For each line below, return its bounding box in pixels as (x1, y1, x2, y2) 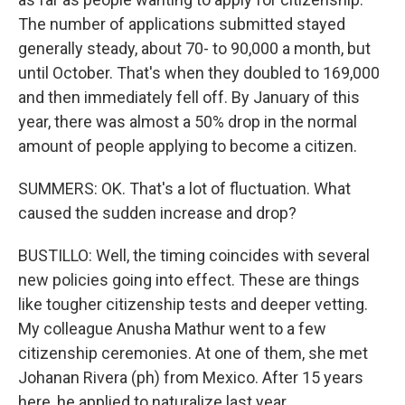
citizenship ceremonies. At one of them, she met (18, 344, 368, 363)
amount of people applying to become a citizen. (18, 137, 357, 155)
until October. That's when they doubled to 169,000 (18, 63, 380, 82)
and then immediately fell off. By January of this (18, 88, 360, 107)
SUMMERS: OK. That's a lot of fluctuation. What (18, 179, 351, 198)
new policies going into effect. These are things (18, 270, 360, 289)
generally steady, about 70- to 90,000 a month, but (18, 39, 371, 58)
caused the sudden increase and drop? (18, 203, 297, 222)
